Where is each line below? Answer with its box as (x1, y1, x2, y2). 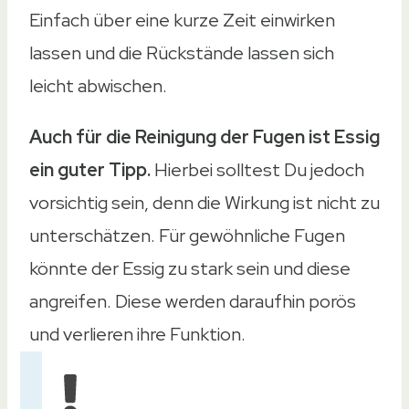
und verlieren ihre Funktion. (29, 321, 246, 346)
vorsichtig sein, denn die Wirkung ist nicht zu (29, 190, 380, 215)
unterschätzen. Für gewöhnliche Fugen (29, 223, 345, 247)
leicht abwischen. (29, 73, 167, 98)
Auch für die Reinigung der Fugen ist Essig (29, 124, 380, 149)
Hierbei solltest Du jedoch (151, 157, 364, 182)
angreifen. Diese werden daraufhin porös (29, 288, 356, 313)
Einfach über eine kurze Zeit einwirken (29, 7, 335, 32)
